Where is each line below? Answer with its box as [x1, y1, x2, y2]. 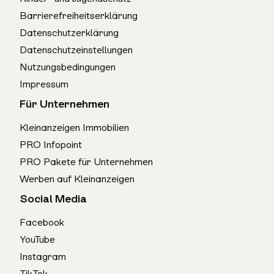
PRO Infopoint [20, 139, 82, 151]
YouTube [20, 234, 55, 246]
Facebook [20, 217, 64, 229]
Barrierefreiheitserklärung [20, 10, 138, 22]
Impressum [20, 78, 68, 91]
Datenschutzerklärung [20, 27, 119, 39]
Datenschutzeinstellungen [20, 44, 133, 56]
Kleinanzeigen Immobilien [20, 122, 129, 134]
